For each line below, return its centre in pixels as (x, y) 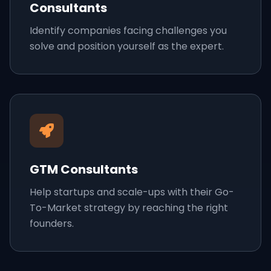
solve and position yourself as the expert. (127, 46)
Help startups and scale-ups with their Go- (132, 192)
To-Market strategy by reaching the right (129, 208)
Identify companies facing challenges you (128, 31)
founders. (52, 224)
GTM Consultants (84, 169)
